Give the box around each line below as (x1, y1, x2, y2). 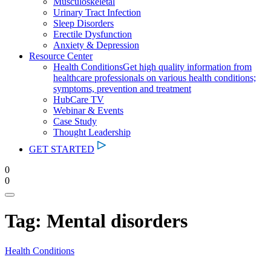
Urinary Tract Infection (53, 7, 141, 18)
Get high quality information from (123, 62, 252, 72)
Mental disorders (47, 210, 188, 232)
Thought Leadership (53, 127, 131, 137)
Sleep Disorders (53, 18, 114, 28)
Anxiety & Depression (53, 40, 139, 50)
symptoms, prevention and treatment (53, 83, 191, 94)
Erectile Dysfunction (53, 29, 132, 39)
